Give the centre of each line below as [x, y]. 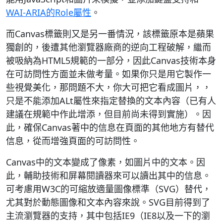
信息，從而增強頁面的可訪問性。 [73, 141]
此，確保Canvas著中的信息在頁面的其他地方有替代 [110, 127]
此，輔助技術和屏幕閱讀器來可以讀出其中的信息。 [109, 175]
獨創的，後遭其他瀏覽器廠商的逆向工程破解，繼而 [109, 47]
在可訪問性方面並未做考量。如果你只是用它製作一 [109, 74]
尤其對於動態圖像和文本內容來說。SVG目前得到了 [108, 202]
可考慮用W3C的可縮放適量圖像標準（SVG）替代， [109, 189]
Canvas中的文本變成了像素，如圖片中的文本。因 [106, 162]
